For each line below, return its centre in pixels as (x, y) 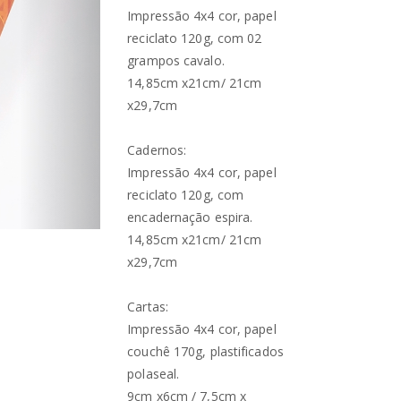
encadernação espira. (190, 217)
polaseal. (154, 374)
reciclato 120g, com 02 (195, 38)
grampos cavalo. (176, 60)
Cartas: (148, 307)
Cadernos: (157, 150)
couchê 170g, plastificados (205, 351)
